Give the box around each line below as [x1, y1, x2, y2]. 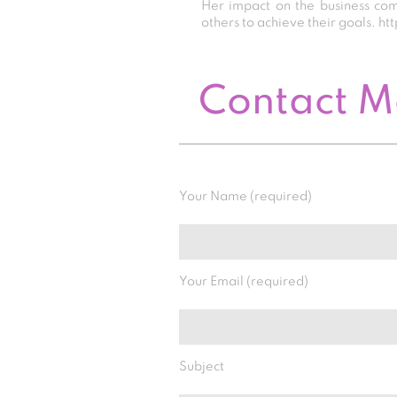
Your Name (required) [179, 190, 312, 203]
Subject [179, 360, 224, 373]
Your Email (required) [179, 275, 308, 288]
